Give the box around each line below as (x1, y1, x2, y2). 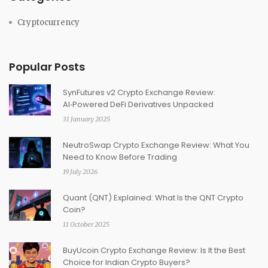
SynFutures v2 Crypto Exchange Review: (63, 86, 215, 98)
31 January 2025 (63, 114, 110, 123)
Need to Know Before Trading (63, 151, 177, 163)
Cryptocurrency (17, 17, 80, 28)
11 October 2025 (63, 220, 109, 229)
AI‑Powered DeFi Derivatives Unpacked (63, 98, 214, 110)
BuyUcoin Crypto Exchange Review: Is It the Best (63, 244, 245, 256)
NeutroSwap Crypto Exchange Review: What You (63, 139, 249, 151)
